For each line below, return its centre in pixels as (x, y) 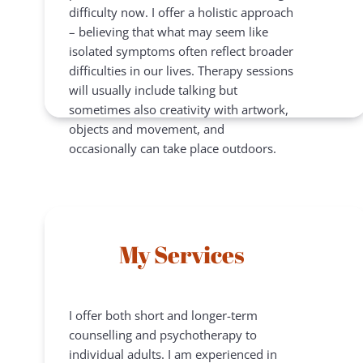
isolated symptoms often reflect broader (181, 51)
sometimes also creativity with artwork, (179, 109)
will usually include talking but (153, 90)
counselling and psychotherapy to (163, 334)
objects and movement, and (147, 128)
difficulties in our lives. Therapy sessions (181, 70)
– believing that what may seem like (169, 31)
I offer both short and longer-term (163, 315)
